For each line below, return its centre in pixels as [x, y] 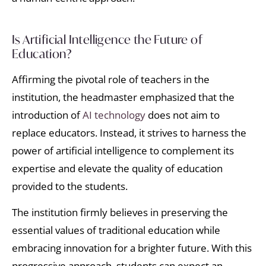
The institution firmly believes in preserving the [120, 213]
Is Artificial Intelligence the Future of [107, 39]
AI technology [114, 115]
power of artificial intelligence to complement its [123, 150]
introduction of [47, 115]
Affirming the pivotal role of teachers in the [111, 79]
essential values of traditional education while [116, 230]
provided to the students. [71, 186]
